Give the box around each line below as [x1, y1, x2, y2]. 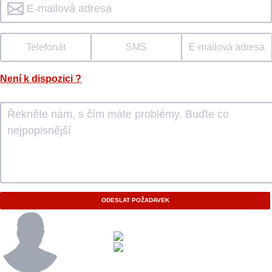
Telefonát [25, 41, 66, 52]
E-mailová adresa [188, 41, 265, 52]
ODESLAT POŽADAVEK [101, 197, 169, 204]
